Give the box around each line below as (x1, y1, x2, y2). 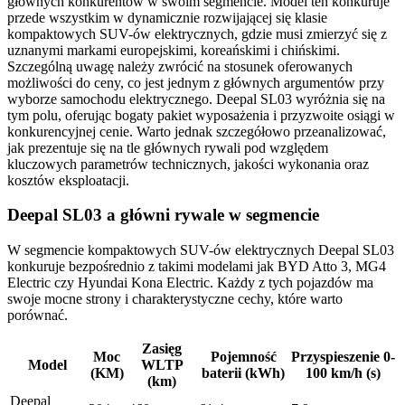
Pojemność (210, 349, 277, 364)
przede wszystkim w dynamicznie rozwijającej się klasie (7, 9, 327, 25)
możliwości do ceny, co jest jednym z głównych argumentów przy (7, 74, 384, 90)
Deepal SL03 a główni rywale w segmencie (7, 205, 319, 225)
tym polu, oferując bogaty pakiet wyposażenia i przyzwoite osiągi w (7, 107, 395, 123)
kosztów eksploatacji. (7, 172, 129, 188)
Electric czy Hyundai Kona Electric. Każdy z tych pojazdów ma (7, 275, 373, 290)
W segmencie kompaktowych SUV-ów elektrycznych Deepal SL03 (7, 242, 394, 258)
